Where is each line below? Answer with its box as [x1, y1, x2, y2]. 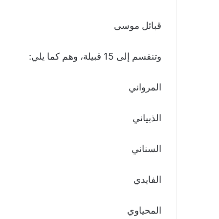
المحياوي [127, 205, 161, 217]
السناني [131, 143, 161, 155]
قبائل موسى [114, 20, 161, 32]
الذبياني [132, 112, 161, 124]
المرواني [129, 82, 161, 93]
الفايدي [133, 174, 161, 186]
